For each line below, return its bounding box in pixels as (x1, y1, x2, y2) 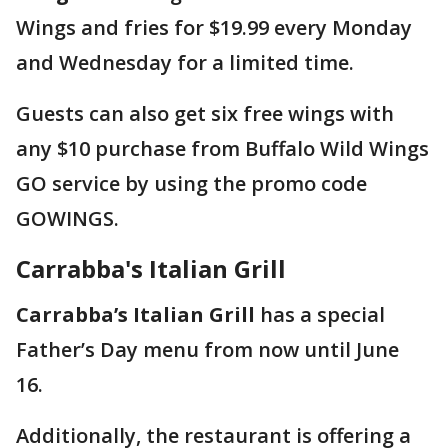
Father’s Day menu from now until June (16, 336, 399, 364)
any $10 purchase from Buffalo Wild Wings (16, 135, 429, 163)
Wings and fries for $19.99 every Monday (16, 14, 412, 42)
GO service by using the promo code (16, 170, 367, 198)
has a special (260, 301, 385, 329)
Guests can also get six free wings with (16, 100, 394, 128)
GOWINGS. (16, 205, 124, 233)
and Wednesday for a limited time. (16, 49, 359, 77)
